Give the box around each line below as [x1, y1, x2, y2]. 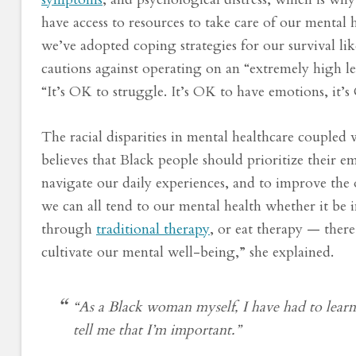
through [41, 219, 96, 239]
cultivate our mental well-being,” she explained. [41, 242, 334, 262]
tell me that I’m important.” [73, 319, 241, 340]
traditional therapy [96, 219, 210, 239]
